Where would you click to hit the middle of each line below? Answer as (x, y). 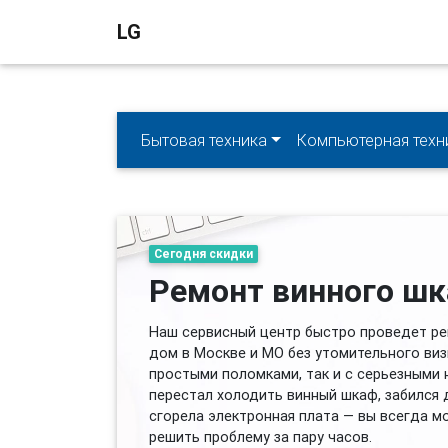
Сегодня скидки (203, 253)
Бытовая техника (204, 140)
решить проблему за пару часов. (260, 437)
